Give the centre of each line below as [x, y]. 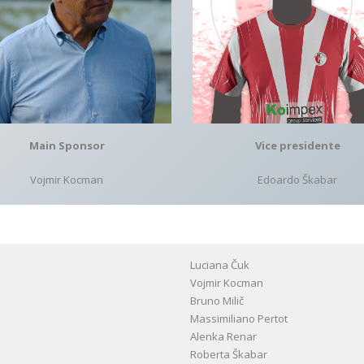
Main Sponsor [67, 146]
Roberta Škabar [229, 354]
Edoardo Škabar [297, 179]
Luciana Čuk [220, 264]
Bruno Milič [217, 300]
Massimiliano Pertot [239, 318]
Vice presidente [297, 145]
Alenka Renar [223, 336]
